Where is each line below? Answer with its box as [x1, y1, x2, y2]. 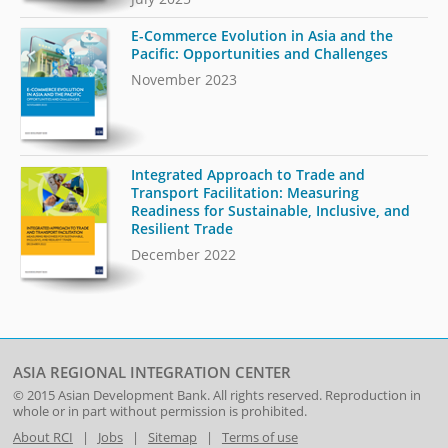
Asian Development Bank [57, 386, 207, 405]
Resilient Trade [131, 218, 234, 238]
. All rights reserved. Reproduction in [206, 386, 421, 405]
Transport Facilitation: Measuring [131, 182, 360, 202]
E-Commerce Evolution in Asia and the [131, 26, 394, 46]
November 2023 [131, 70, 238, 90]
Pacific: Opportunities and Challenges [131, 44, 389, 64]
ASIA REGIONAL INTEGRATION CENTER [12, 361, 291, 383]
